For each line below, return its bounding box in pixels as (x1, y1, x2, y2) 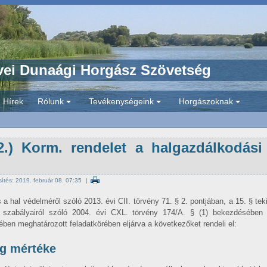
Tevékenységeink (89, 97, 154, 106)
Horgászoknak (179, 97, 233, 106)
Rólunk (38, 97, 64, 106)
